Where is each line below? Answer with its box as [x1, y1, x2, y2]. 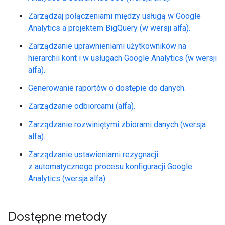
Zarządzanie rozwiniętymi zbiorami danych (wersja [28, 120, 206, 129]
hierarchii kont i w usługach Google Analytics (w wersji [28, 53, 217, 63]
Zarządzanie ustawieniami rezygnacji [28, 150, 158, 159]
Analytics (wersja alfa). [28, 174, 107, 183]
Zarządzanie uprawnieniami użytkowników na [28, 41, 186, 51]
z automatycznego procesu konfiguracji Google [28, 162, 192, 171]
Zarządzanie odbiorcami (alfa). [28, 101, 135, 111]
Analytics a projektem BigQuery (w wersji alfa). [28, 23, 190, 33]
